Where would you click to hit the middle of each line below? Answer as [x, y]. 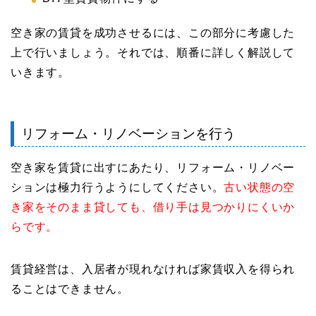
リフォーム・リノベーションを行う [128, 133]
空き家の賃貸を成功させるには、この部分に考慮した [153, 33]
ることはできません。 [70, 288]
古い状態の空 [260, 187]
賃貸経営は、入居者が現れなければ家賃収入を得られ [153, 269]
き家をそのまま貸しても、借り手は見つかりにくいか [153, 207]
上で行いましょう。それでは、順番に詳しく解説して [153, 53]
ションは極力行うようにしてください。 [117, 187]
